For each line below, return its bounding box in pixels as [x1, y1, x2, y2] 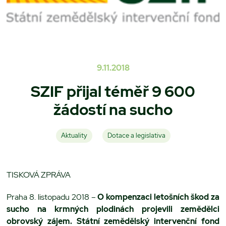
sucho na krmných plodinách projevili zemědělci [7, 203, 219, 214]
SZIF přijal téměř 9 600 [31, 81, 195, 101]
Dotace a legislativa [107, 131, 165, 140]
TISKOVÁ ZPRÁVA [7, 169, 71, 180]
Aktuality [61, 131, 87, 140]
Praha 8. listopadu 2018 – [7, 191, 98, 202]
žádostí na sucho [53, 99, 173, 120]
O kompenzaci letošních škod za [97, 191, 219, 202]
